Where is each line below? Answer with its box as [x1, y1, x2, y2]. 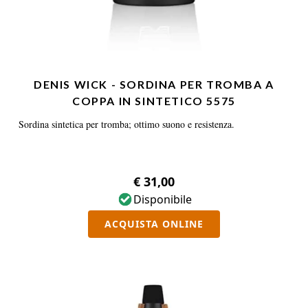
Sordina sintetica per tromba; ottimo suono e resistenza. [19, 118, 234, 131]
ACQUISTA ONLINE [104, 217, 203, 230]
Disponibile [133, 192, 192, 207]
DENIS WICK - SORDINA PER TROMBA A [34, 78, 274, 91]
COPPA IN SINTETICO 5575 [72, 94, 236, 107]
